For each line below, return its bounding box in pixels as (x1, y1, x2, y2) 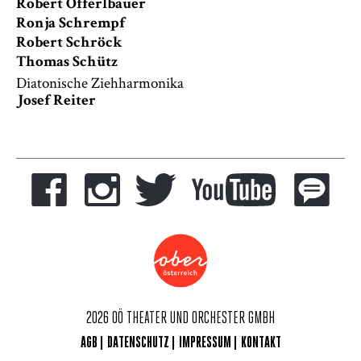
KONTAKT (240, 335, 281, 352)
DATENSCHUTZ (106, 335, 169, 352)
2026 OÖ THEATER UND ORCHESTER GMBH (86, 310, 275, 328)
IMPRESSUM (178, 335, 231, 352)
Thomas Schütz (16, 55, 118, 71)
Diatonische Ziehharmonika (16, 72, 184, 93)
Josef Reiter (16, 93, 96, 110)
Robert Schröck (16, 35, 122, 52)
